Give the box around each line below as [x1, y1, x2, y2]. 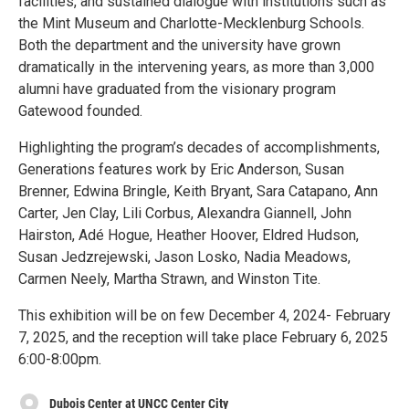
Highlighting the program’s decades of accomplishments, [18, 138, 380, 156]
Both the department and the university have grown [18, 36, 341, 54]
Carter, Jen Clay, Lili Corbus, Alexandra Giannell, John [18, 204, 351, 222]
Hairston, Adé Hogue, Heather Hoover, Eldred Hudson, [18, 225, 359, 244]
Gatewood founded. [18, 101, 142, 120]
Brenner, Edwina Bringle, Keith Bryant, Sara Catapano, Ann [18, 182, 378, 200]
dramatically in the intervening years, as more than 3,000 [18, 58, 374, 76]
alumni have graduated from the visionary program [18, 79, 336, 98]
